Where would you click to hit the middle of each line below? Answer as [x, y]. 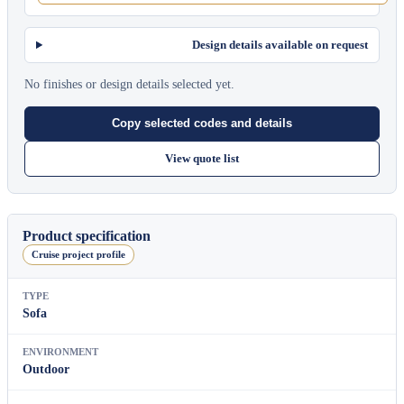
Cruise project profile [78, 254]
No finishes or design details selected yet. [129, 84]
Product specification [87, 235]
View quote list [202, 158]
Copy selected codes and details [202, 124]
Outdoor [46, 369]
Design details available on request [280, 44]
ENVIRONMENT [60, 351]
